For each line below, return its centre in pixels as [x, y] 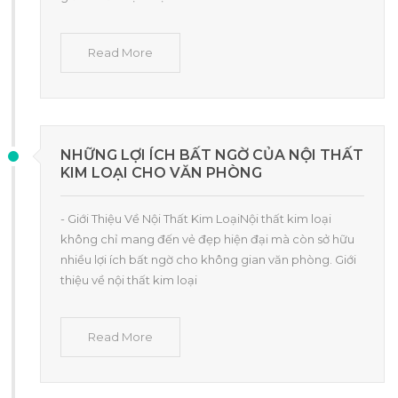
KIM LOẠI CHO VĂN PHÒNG [161, 172]
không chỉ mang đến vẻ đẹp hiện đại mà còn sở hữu [207, 239]
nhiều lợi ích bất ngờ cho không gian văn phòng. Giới [208, 259]
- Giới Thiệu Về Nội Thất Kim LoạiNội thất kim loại [196, 218]
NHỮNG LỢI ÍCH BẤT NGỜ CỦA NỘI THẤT [212, 155]
